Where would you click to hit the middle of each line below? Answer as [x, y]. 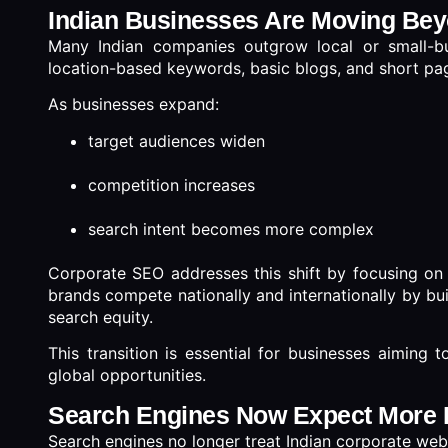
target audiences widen [176, 140]
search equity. [100, 316]
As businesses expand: [133, 104]
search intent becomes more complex [231, 228]
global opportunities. [127, 375]
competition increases [171, 184]
